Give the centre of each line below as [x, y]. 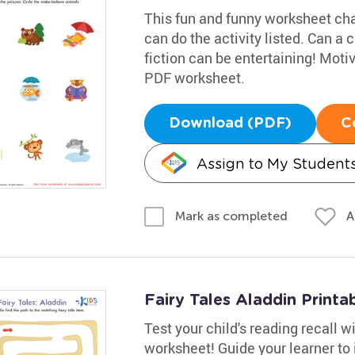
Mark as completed [231, 216]
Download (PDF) [230, 123]
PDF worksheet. [194, 77]
